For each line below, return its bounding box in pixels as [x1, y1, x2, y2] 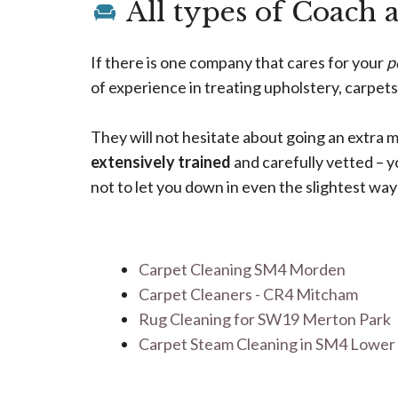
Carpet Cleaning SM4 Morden [139, 259, 346, 280]
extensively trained [91, 152, 231, 172]
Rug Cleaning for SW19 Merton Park [139, 309, 391, 330]
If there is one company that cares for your [91, 52, 386, 73]
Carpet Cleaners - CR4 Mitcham [139, 284, 358, 305]
